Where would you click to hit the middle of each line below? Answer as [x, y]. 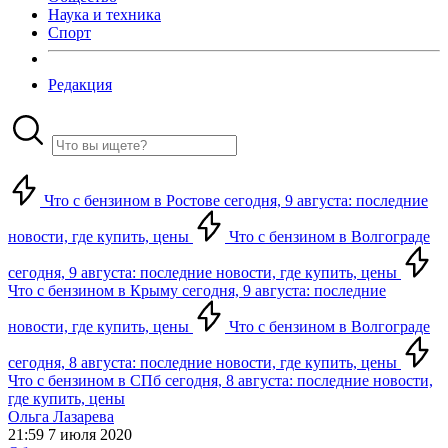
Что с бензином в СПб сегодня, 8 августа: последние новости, [220, 380]
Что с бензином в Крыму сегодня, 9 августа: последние [197, 290]
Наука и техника [104, 14]
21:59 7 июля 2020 [70, 434]
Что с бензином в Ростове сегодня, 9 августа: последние [234, 200]
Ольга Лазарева [61, 416]
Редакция [80, 84]
